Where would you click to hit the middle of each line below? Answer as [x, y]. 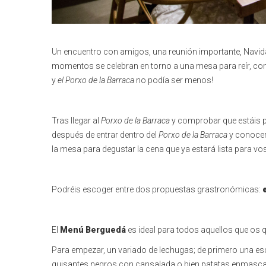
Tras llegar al [76, 120]
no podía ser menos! [174, 80]
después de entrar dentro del [105, 134]
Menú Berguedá [93, 229]
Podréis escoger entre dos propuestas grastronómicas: [157, 189]
